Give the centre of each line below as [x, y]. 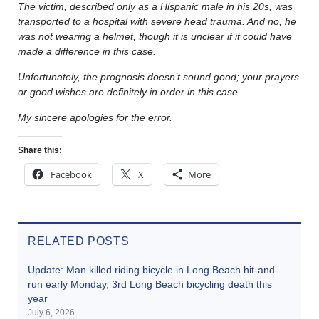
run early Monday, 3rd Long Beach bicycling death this [150, 284]
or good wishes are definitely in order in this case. [131, 91]
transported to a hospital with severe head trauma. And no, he [157, 21]
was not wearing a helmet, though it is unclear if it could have [155, 36]
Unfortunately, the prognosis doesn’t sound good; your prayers [158, 77]
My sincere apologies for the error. [95, 117]
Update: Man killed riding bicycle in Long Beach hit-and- [153, 270]
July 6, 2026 [51, 312]
